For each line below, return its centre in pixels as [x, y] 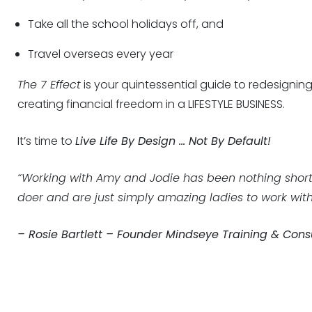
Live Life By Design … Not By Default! [173, 141]
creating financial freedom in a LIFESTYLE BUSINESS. [151, 104]
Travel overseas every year [100, 54]
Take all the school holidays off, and [125, 24]
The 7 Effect [49, 85]
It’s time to [46, 141]
